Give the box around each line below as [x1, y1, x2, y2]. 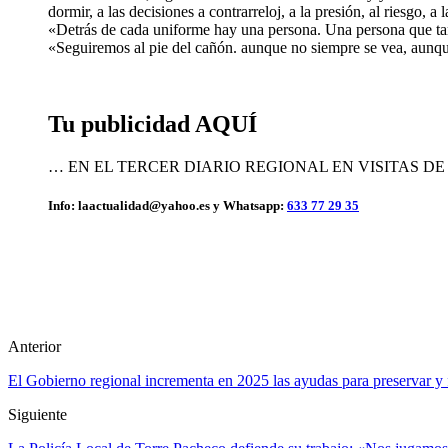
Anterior [8, 337, 61, 355]
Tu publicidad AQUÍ [48, 110, 257, 137]
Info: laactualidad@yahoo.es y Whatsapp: [48, 197, 287, 213]
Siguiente [8, 405, 67, 423]
